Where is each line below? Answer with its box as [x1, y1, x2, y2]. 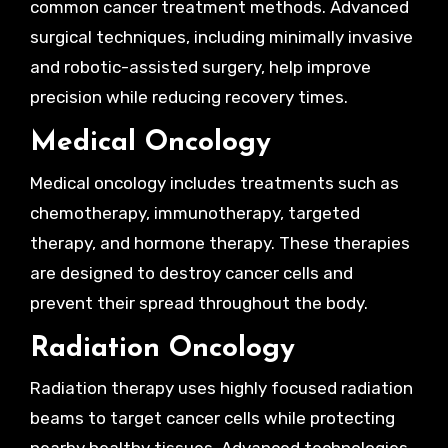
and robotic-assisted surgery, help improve [29, 57, 371, 77]
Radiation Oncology [29, 334, 295, 363]
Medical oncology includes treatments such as [29, 172, 399, 193]
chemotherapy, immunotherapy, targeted [29, 202, 360, 223]
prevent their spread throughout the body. [29, 292, 368, 313]
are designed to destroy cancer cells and [29, 262, 353, 283]
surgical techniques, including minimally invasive [29, 27, 413, 47]
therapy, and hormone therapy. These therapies [29, 232, 410, 253]
